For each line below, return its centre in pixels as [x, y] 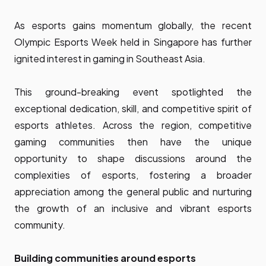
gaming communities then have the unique [133, 142]
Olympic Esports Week [66, 42]
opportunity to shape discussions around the [133, 159]
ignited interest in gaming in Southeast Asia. [110, 59]
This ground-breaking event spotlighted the [133, 92]
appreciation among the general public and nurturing [133, 192]
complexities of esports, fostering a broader [133, 175]
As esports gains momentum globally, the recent [133, 26]
